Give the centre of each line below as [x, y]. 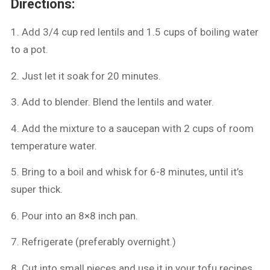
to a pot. [30, 50]
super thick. [37, 190]
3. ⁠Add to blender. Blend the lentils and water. [113, 102]
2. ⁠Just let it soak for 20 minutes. [86, 76]
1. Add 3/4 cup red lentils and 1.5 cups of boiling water [135, 32]
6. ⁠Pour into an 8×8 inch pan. [75, 215]
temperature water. [54, 146]
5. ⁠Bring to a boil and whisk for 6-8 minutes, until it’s [127, 172]
